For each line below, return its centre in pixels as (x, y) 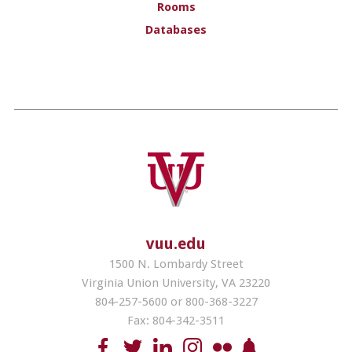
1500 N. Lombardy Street (176, 264)
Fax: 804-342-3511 (176, 321)
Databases (176, 30)
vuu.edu (176, 244)
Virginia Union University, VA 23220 (176, 283)
